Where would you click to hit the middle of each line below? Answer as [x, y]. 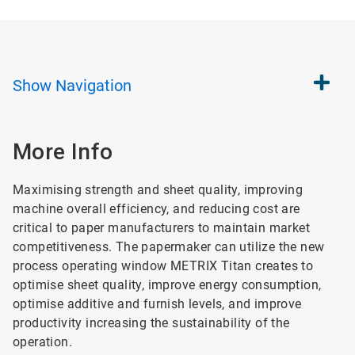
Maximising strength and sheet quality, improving [158, 190]
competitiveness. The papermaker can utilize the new [169, 247]
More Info [63, 152]
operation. [43, 342]
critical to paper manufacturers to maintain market [161, 228]
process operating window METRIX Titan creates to [163, 266]
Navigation [94, 86]
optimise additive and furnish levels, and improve [157, 304]
